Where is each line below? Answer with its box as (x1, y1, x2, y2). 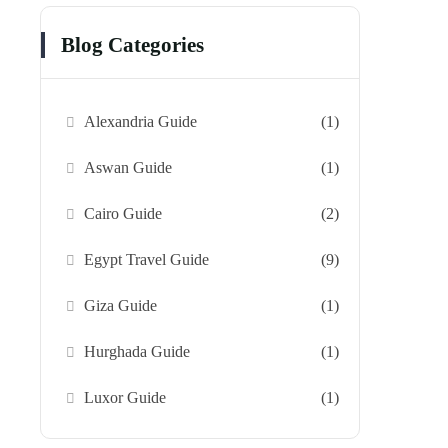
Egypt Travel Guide (84, 250, 210, 268)
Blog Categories (61, 32, 204, 57)
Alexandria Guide (84, 112, 198, 130)
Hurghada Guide (84, 342, 191, 360)
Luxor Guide (84, 388, 167, 406)
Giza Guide (84, 296, 158, 314)
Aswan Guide (84, 158, 173, 176)
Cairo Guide (84, 204, 163, 222)
